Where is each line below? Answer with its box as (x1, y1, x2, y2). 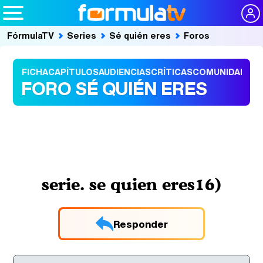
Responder (113, 216, 168, 231)
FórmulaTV (7, 29, 54, 42)
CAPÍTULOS (48, 66, 99, 78)
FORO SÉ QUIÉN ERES (21, 76, 207, 102)
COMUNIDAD (193, 66, 247, 78)
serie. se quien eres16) (42, 174, 221, 194)
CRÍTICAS (151, 66, 193, 78)
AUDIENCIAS (99, 66, 151, 78)
